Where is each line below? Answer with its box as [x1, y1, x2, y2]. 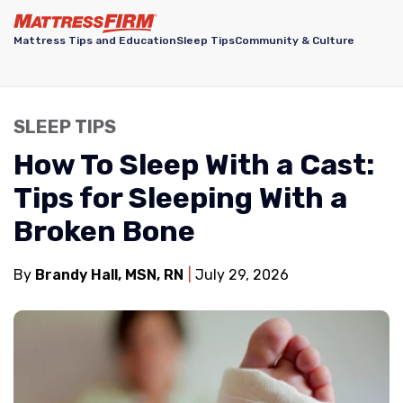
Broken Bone [13, 214, 195, 248]
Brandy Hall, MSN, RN [35, 266, 184, 283]
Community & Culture [235, 34, 354, 48]
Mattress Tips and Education [13, 34, 176, 48]
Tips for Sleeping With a [13, 181, 347, 215]
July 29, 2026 [192, 266, 289, 283]
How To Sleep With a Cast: [13, 148, 374, 182]
